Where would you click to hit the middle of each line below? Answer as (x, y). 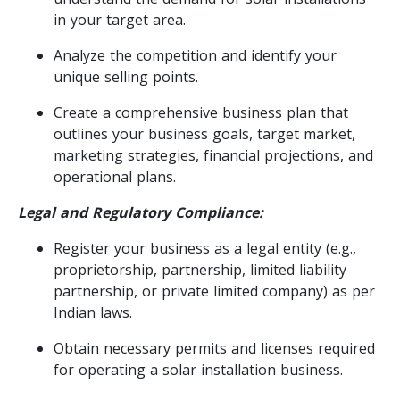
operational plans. (115, 176)
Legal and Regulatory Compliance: (141, 212)
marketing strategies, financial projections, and (213, 155)
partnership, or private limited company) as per (214, 291)
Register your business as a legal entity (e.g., (205, 248)
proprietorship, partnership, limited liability (200, 269)
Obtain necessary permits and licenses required (214, 348)
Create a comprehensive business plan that (201, 112)
